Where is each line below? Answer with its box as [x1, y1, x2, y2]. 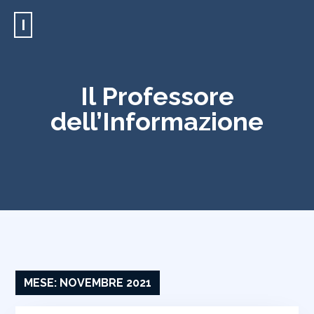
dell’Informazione [50, 107, 264, 136]
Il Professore [80, 81, 234, 111]
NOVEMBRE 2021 [60, 276, 152, 289]
